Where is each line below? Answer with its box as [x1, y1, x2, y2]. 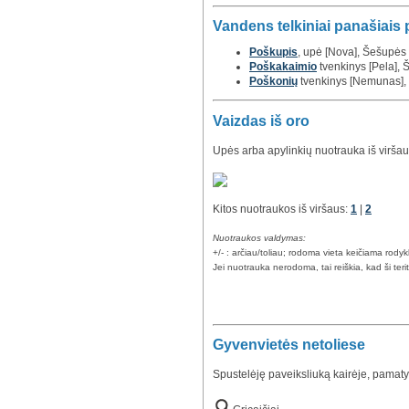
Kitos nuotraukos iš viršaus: [213, 202, 351, 215]
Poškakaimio [249, 60, 317, 74]
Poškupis [249, 46, 298, 59]
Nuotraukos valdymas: [213, 232, 306, 243]
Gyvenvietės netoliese [213, 336, 365, 352]
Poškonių [249, 75, 298, 89]
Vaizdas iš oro [213, 112, 309, 129]
